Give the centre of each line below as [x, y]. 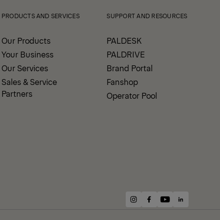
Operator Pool [132, 95]
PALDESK [124, 40]
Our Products [26, 40]
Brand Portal [130, 68]
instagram [152, 205]
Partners [17, 93]
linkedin [195, 205]
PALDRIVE [126, 54]
